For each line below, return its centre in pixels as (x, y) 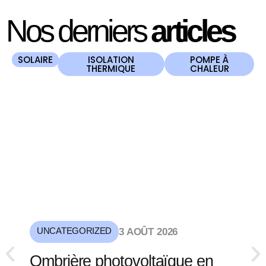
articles (193, 31)
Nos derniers (78, 31)
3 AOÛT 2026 (148, 232)
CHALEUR (209, 69)
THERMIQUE (111, 69)
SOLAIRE (35, 60)
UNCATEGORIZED (75, 231)
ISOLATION (111, 60)
